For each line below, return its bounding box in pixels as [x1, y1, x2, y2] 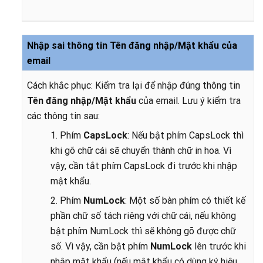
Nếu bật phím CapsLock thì [131, 130, 244, 141]
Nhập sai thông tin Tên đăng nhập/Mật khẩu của [27, 40, 237, 51]
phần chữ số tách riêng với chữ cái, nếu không [50, 210, 236, 221]
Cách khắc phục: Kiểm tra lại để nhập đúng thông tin [27, 80, 240, 91]
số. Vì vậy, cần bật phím [50, 241, 150, 252]
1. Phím [50, 130, 83, 141]
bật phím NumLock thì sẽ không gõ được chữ [50, 225, 236, 237]
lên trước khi [194, 241, 246, 252]
